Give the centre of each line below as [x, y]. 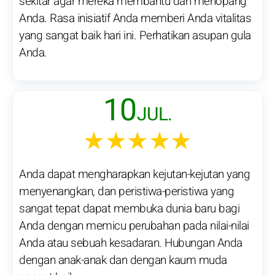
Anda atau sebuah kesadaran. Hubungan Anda [131, 243]
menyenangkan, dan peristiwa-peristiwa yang [126, 192]
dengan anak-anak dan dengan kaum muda [123, 261]
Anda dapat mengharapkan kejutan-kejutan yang [134, 175]
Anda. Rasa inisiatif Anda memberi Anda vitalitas [135, 19]
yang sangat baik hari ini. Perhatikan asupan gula [135, 36]
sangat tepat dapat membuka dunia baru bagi [129, 209]
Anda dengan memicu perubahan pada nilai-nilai [134, 226]
